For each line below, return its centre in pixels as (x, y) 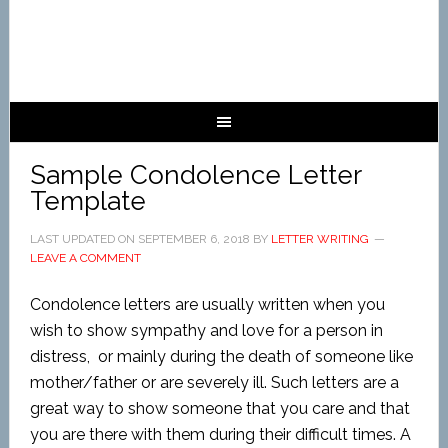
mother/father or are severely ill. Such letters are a (214, 382)
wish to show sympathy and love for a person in (206, 330)
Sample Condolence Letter (195, 175)
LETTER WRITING (319, 239)
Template (87, 201)
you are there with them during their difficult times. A (220, 434)
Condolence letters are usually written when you (207, 304)
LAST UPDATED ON (83, 239)
